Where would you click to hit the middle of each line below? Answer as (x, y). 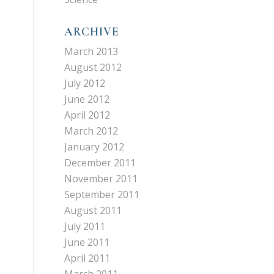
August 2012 (93, 67)
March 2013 (91, 51)
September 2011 (102, 194)
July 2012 (85, 83)
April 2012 (87, 115)
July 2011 (85, 226)
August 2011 (93, 210)
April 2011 (87, 258)
